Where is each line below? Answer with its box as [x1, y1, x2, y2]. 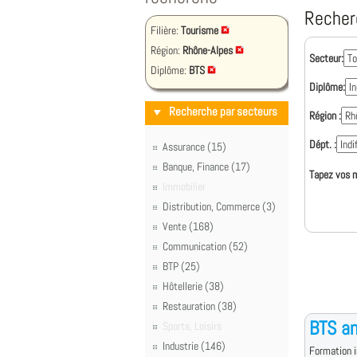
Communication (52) [163, 239, 248, 253]
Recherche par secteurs [169, 104, 277, 120]
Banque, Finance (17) [163, 159, 250, 174]
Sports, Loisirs [163, 319, 222, 333]
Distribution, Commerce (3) [163, 199, 276, 214]
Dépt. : [309, 137, 336, 151]
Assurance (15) [163, 139, 226, 154]
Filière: [151, 23, 181, 37]
